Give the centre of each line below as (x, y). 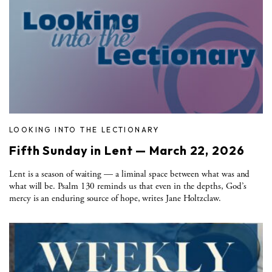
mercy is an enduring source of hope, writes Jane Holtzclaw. (115, 198)
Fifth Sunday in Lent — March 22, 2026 (127, 150)
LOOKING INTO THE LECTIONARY (84, 129)
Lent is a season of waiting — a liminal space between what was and (130, 174)
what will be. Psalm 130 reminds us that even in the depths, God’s (128, 186)
